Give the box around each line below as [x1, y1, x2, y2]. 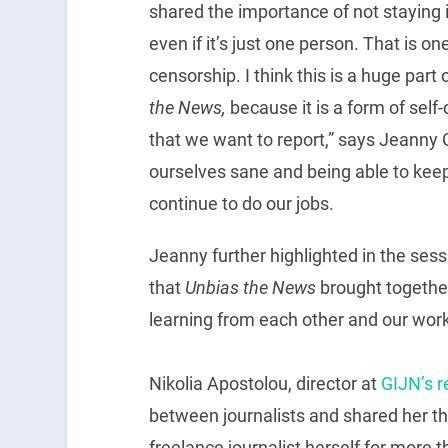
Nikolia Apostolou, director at [148, 372, 381, 394]
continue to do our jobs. [148, 192, 334, 214]
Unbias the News [184, 276, 316, 298]
